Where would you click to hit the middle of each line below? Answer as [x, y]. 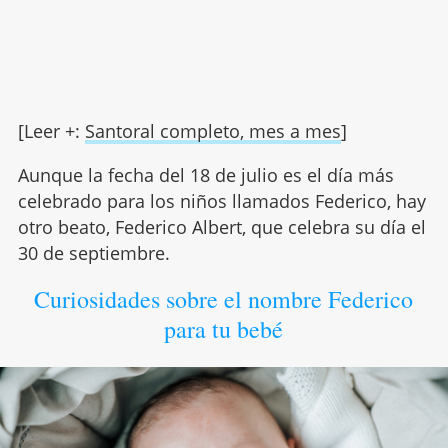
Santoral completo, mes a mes [212, 131]
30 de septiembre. [93, 253]
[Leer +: [51, 131]
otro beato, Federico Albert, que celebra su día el [221, 227]
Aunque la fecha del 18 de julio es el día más [205, 175]
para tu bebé [224, 329]
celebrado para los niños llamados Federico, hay [221, 201]
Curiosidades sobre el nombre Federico [224, 299]
